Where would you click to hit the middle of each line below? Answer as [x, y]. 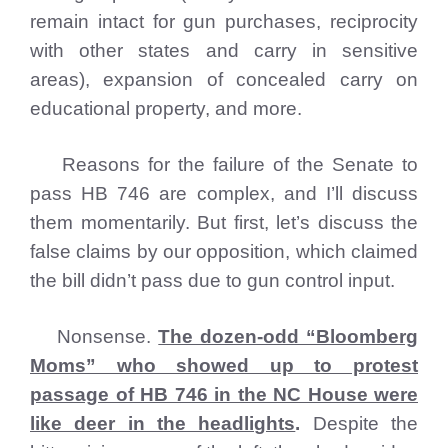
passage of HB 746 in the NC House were [224, 394]
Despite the [359, 423]
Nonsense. [94, 336]
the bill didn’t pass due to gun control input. [212, 280]
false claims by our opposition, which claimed [224, 251]
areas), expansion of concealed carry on [224, 79]
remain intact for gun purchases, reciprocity [224, 21]
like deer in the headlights [163, 423]
